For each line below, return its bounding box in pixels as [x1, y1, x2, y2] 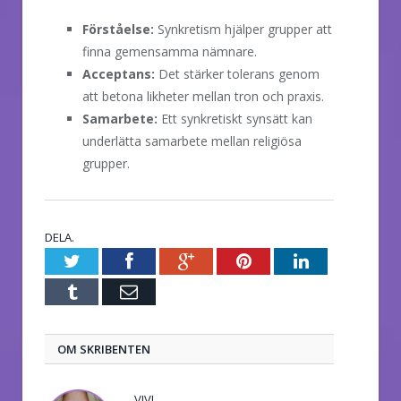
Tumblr [75, 282, 130, 301]
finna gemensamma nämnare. [82, 43, 257, 61]
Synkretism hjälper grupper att [154, 21, 332, 38]
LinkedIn [307, 252, 374, 270]
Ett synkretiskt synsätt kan [158, 110, 312, 128]
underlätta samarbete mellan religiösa [82, 132, 302, 150]
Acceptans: [82, 65, 155, 83]
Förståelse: [82, 21, 154, 38]
